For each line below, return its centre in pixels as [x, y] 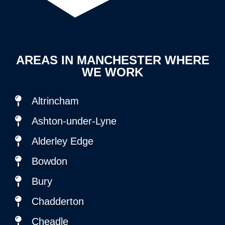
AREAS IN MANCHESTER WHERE [113, 60]
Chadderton [58, 201]
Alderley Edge [62, 141]
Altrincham [55, 101]
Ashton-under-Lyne [74, 121]
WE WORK [113, 72]
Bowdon [49, 161]
